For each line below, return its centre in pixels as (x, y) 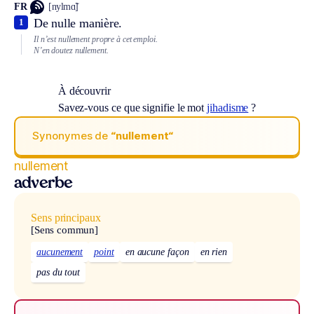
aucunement (60, 252)
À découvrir (84, 90)
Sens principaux (66, 217)
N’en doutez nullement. (71, 51)
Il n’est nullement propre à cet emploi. (96, 39)
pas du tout (59, 273)
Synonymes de (72, 136)
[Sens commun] (65, 230)
